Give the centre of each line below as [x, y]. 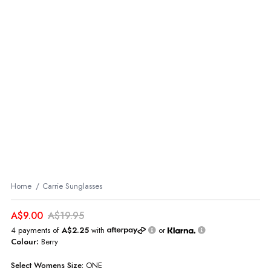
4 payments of [36, 230]
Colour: [26, 242]
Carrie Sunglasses [72, 186]
